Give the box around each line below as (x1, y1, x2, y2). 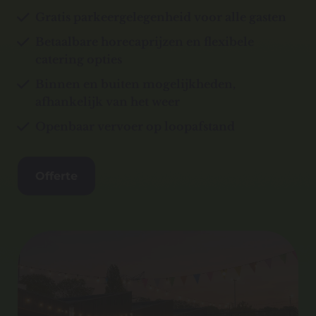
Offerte (35, 169, 78, 183)
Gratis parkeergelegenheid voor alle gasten (35, 10, 286, 25)
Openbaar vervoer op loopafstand (35, 119, 235, 134)
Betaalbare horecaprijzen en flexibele (35, 35, 254, 49)
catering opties (35, 52, 122, 67)
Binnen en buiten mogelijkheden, (35, 77, 236, 92)
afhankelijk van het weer (35, 95, 180, 109)
